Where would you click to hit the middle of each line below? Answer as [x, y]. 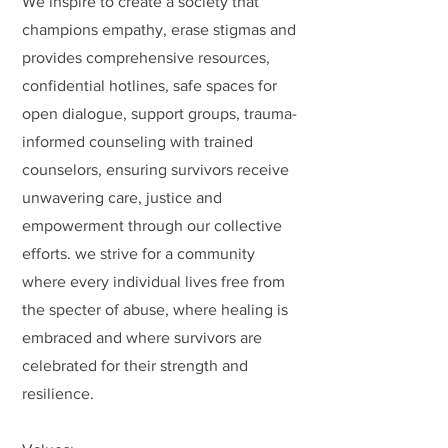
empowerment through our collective [152, 225]
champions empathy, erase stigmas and [159, 29]
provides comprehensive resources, [146, 57]
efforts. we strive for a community [138, 253]
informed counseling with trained [137, 141]
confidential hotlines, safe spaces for [149, 85]
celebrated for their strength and [135, 365]
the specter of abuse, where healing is [155, 309]
